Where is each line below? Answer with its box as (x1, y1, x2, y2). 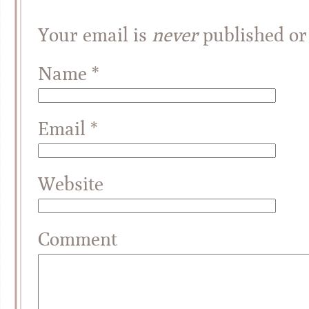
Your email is (38, 23, 152, 46)
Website (38, 172, 103, 195)
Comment (38, 228, 117, 250)
